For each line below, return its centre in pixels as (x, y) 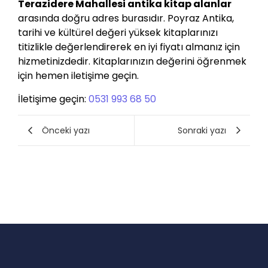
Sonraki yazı (202, 130)
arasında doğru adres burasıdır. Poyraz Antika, (126, 19)
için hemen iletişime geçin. (78, 76)
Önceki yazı (66, 130)
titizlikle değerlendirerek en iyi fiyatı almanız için (129, 47)
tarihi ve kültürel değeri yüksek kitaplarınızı (118, 33)
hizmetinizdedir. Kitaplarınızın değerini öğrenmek (132, 62)
